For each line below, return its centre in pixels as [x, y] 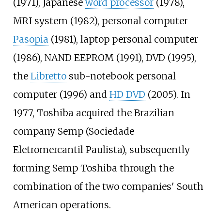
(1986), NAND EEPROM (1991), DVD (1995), [104, 57]
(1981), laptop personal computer [123, 39]
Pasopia [31, 39]
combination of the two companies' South [108, 186]
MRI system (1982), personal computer [100, 21]
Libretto [48, 76]
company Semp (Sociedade [73, 131]
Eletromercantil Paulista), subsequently [101, 149]
